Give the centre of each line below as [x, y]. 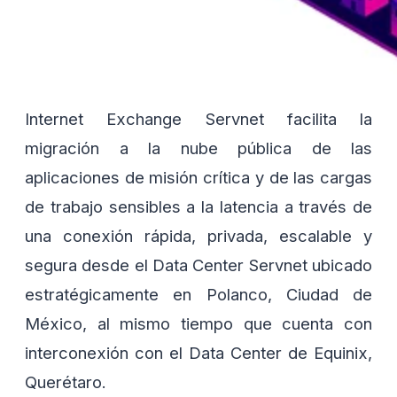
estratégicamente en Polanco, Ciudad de [198, 295]
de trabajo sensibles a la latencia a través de [198, 207]
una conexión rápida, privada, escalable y [198, 236]
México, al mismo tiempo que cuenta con [198, 324]
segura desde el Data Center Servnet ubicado [198, 265]
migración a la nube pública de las [198, 148]
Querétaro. [66, 382]
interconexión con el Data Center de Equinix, [198, 353]
